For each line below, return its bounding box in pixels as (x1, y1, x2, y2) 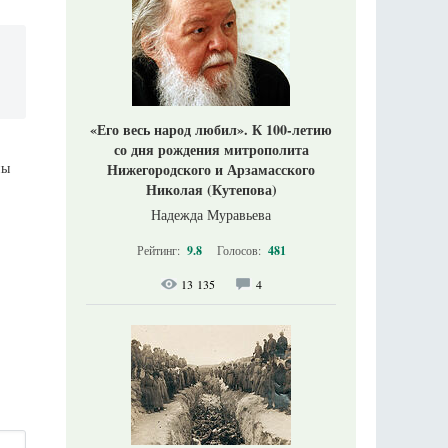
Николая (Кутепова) (145, 179, 277, 200)
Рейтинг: (136, 242, 183, 258)
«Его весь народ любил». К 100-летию (90, 119, 332, 140)
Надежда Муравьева (151, 205, 271, 224)
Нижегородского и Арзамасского (107, 159, 315, 180)
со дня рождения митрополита (113, 139, 309, 160)
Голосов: (216, 242, 264, 258)
